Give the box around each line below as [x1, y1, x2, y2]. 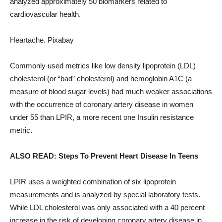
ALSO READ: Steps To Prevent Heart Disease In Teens [10, 152, 198, 160]
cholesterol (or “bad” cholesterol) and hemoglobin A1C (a [10, 74, 192, 83]
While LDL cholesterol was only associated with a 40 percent [10, 203, 205, 212]
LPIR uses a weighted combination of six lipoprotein [10, 177, 176, 186]
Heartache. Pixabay [10, 36, 74, 44]
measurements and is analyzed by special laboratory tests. [10, 190, 200, 199]
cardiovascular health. [10, 10, 81, 18]
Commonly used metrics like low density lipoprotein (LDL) [10, 61, 196, 70]
